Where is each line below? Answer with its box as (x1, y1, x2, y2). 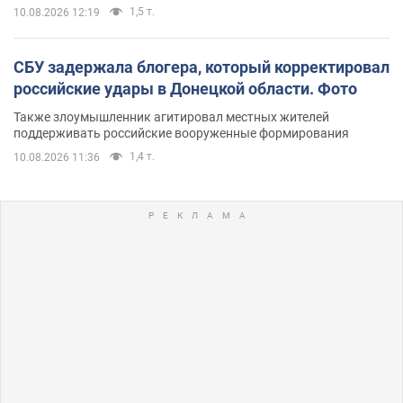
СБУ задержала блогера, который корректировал (13, 57, 390, 76)
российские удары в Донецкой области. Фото (13, 78, 357, 98)
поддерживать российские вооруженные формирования (13, 125, 349, 140)
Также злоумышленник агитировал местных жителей (13, 109, 329, 124)
